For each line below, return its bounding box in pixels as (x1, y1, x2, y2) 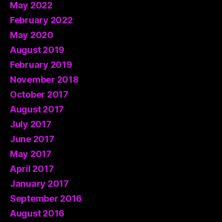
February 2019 (10, 59, 72, 70)
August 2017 (10, 104, 64, 114)
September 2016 (10, 193, 82, 204)
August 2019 (10, 44, 65, 55)
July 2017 (10, 118, 52, 129)
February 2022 (10, 14, 73, 25)
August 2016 (10, 208, 65, 219)
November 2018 (10, 74, 79, 85)
